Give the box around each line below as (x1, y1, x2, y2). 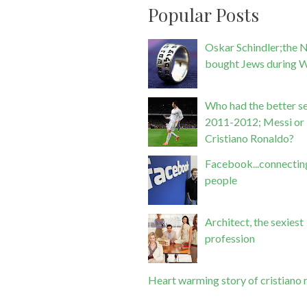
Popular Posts (148, 2, 259, 27)
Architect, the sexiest (205, 214, 304, 228)
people (205, 173, 238, 186)
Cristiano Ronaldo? (205, 131, 295, 145)
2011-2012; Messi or (205, 114, 305, 128)
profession (205, 231, 256, 245)
